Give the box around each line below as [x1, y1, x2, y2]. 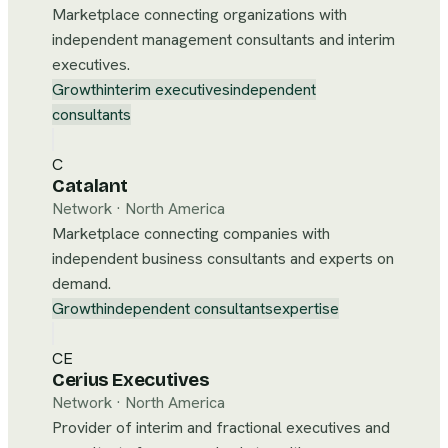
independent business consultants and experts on [52, 248, 394, 269]
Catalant [52, 175, 129, 197]
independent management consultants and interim [52, 29, 395, 50]
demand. [52, 273, 111, 294]
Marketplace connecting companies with [52, 223, 330, 244]
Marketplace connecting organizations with [52, 4, 347, 25]
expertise [273, 298, 339, 319]
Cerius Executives [52, 369, 210, 391]
